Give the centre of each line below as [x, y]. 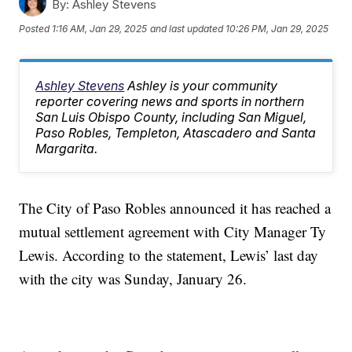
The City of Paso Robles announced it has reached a [175, 207]
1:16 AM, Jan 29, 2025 [100, 29]
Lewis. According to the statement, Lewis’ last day [169, 255]
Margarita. [67, 148]
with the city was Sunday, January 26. [133, 278]
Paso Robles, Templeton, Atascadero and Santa [176, 132]
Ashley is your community [203, 85]
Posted [36, 29]
